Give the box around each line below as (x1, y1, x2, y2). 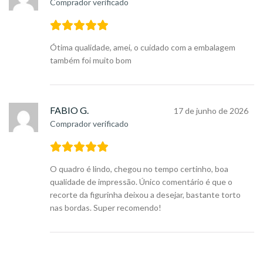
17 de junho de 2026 (174, 106, 248, 116)
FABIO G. (50, 104, 89, 116)
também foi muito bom (50, 55, 131, 66)
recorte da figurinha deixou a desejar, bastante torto (50, 190, 241, 200)
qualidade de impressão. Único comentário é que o (50, 177, 232, 187)
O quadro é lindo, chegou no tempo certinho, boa (50, 164, 228, 174)
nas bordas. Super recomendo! (50, 203, 161, 213)
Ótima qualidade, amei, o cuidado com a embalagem (50, 42, 235, 53)
